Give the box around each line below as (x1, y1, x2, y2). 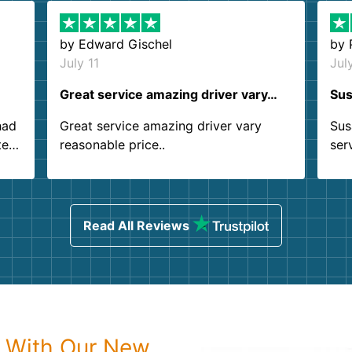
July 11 (60, 55, 100, 71)
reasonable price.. (60, 137, 166, 152)
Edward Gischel (79, 36, 173, 52)
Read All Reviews (82, 218, 189, 233)
